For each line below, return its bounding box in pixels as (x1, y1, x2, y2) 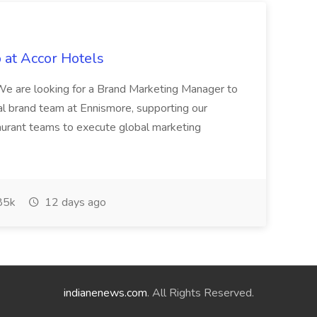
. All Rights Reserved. (146, 285, 254, 301)
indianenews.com (63, 285, 147, 301)
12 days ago (42, 195, 106, 210)
